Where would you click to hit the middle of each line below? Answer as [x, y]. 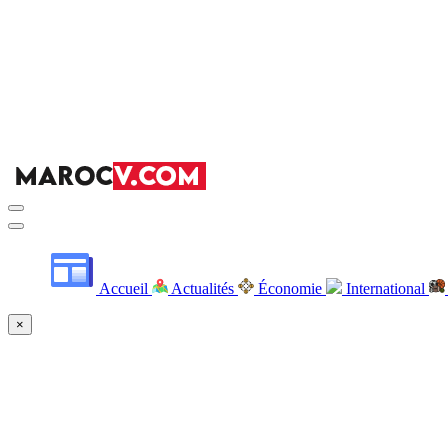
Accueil [124, 288]
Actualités [203, 288]
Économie [290, 288]
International [385, 288]
